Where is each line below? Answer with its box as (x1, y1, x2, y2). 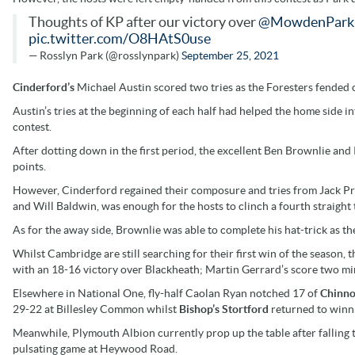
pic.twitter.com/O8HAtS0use (29, 30, 211, 47)
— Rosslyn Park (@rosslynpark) (29, 48, 181, 62)
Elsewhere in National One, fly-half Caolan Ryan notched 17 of (13, 286, 320, 300)
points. (13, 159, 46, 173)
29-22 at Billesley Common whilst (13, 302, 179, 315)
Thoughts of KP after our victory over (29, 13, 258, 30)
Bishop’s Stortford (179, 302, 271, 315)
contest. (13, 120, 52, 133)
